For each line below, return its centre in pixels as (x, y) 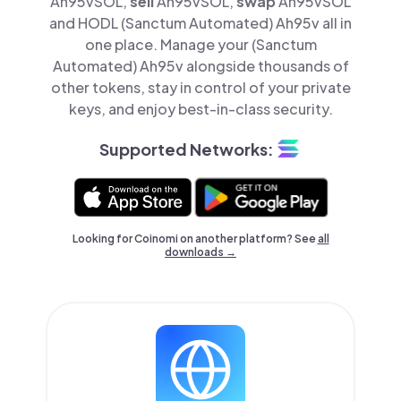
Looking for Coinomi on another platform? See (195, 239)
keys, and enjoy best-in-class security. (200, 109)
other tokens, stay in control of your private (200, 87)
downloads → (200, 252)
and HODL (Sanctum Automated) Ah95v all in (200, 23)
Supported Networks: (186, 149)
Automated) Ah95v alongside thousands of (200, 66)
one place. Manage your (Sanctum (200, 44)
